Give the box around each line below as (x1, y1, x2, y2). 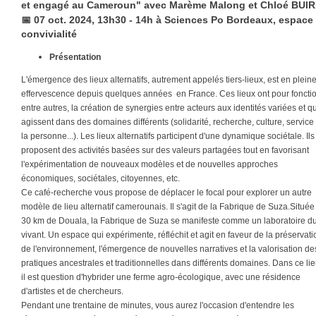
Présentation (49, 52, 101, 62)
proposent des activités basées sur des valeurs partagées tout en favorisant (21, 145, 309, 155)
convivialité (21, 28, 77, 39)
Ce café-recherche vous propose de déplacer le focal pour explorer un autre (21, 188, 312, 197)
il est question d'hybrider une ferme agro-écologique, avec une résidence (21, 272, 300, 282)
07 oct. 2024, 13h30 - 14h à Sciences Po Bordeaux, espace (34, 14, 313, 25)
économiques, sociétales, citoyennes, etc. (21, 174, 180, 183)
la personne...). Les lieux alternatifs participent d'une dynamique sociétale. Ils (21, 131, 315, 141)
